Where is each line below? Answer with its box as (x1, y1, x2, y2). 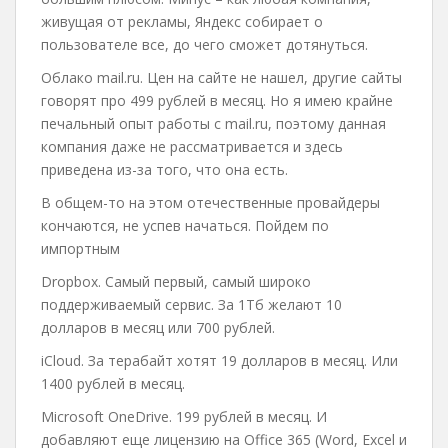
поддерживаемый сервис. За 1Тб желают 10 (41, 295, 342, 314)
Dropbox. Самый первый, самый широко (41, 272, 311, 291)
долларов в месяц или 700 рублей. (41, 318, 275, 337)
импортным (41, 239, 120, 258)
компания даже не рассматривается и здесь (41, 137, 343, 156)
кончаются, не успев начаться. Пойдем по (41, 216, 329, 235)
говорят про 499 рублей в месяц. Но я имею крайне (41, 91, 393, 110)
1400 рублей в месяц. (41, 374, 185, 393)
